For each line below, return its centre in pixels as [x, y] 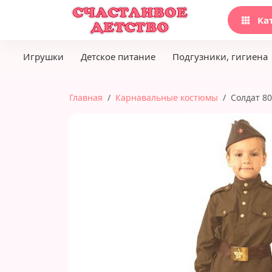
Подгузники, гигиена [220, 56]
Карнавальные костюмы [167, 97]
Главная [86, 97]
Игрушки [43, 56]
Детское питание [118, 56]
